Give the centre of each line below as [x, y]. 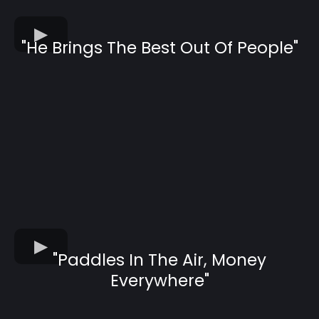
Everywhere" [159, 281]
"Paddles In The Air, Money [159, 260]
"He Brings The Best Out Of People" [159, 47]
